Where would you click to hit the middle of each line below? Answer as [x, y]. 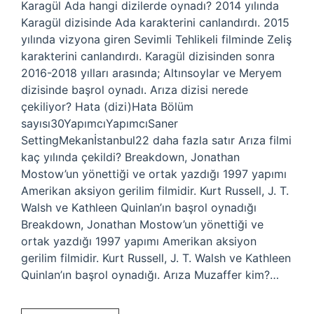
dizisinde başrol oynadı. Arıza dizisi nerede [135, 90]
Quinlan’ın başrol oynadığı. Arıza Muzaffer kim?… [150, 275]
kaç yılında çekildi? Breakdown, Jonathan [130, 157]
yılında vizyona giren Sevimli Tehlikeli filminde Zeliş [156, 39]
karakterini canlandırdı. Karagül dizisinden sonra [148, 56]
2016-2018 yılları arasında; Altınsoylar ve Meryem [151, 73]
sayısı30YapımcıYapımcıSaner [100, 123]
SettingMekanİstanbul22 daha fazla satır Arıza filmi [156, 140]
